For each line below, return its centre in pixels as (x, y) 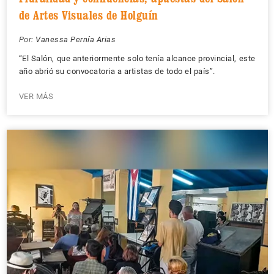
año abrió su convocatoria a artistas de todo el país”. (117, 71)
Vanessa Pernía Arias (76, 39)
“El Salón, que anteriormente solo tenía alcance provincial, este (137, 58)
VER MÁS (36, 96)
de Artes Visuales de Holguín (88, 15)
